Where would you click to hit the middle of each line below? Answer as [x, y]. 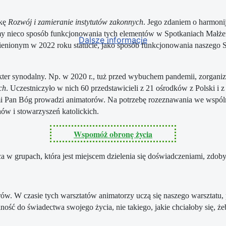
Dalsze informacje [113, 40]
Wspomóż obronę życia [113, 134]
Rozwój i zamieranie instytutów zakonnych [76, 22]
